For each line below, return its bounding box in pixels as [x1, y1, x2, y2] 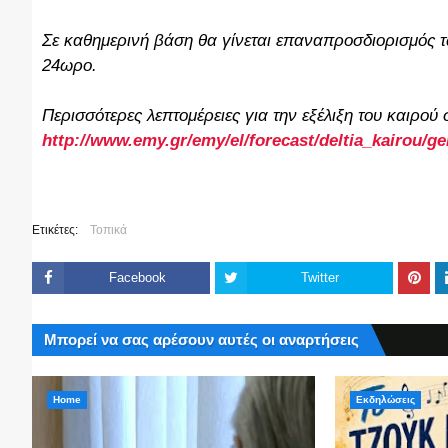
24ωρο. [42, 56, 97, 75]
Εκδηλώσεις [356, 394, 416, 405]
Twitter [301, 270, 339, 285]
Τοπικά [90, 223, 127, 237]
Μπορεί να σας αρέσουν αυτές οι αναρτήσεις [44, 331, 359, 348]
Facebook [108, 270, 166, 285]
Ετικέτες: [32, 223, 78, 237]
